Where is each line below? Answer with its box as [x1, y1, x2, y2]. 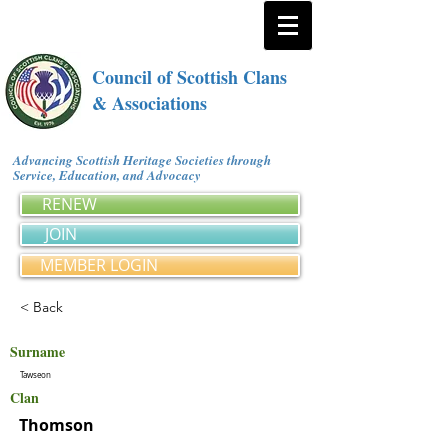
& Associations [92, 90, 207, 116]
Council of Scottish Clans [92, 64, 287, 90]
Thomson [19, 414, 94, 436]
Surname [10, 341, 65, 362]
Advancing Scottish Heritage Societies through [13, 151, 271, 169]
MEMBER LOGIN [40, 254, 158, 276]
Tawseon [20, 370, 51, 380]
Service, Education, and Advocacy [13, 166, 208, 184]
